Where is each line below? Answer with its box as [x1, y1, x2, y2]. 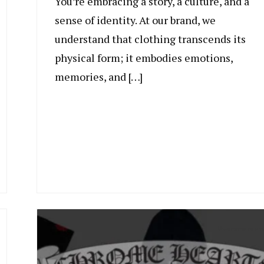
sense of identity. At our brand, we [54, 13, 216, 28]
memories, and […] [54, 70, 143, 84]
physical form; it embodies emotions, [54, 51, 233, 65]
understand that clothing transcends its [54, 32, 246, 47]
